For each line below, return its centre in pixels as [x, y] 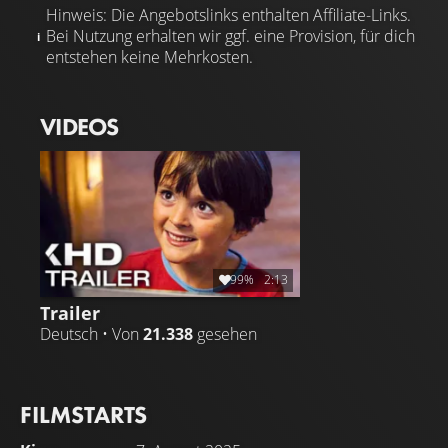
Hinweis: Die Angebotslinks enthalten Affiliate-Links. [228, 14]
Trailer [70, 312]
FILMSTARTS [83, 414]
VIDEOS [79, 126]
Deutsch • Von [91, 333]
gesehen [225, 333]
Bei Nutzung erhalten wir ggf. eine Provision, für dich [230, 35]
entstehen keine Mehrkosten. [149, 56]
